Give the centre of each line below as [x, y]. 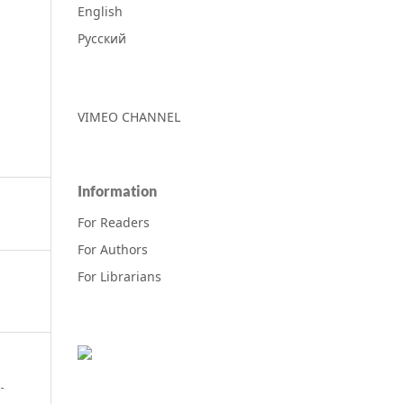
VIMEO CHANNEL [129, 116]
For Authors [113, 249]
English [100, 11]
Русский [102, 38]
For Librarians [119, 276]
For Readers [114, 222]
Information [117, 190]
